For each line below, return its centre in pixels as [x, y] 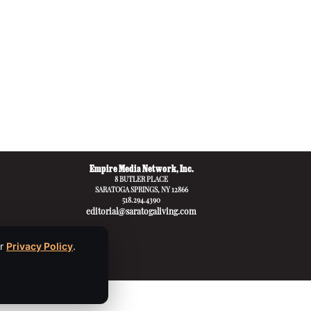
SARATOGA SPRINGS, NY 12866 [141, 191]
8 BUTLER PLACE [141, 180]
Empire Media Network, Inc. [141, 170]
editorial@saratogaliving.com [141, 213]
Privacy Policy [40, 246]
